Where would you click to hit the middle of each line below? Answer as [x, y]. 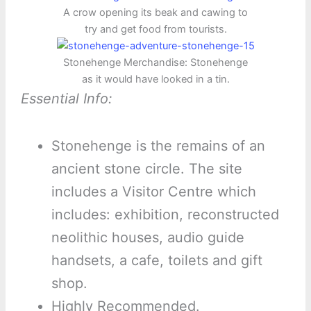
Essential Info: [66, 98]
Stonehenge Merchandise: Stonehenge [155, 62]
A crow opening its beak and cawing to [155, 12]
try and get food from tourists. [155, 29]
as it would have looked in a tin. [155, 79]
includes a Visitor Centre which [153, 191]
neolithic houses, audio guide [148, 237]
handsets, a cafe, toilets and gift [157, 260]
